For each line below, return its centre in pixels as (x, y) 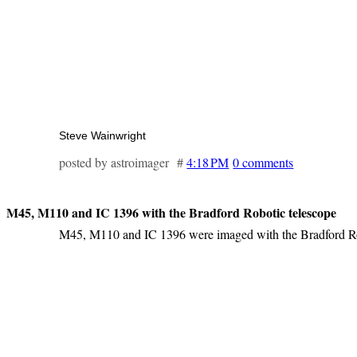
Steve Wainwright (103, 136)
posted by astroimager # (123, 163)
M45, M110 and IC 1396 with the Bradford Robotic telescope (171, 213)
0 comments (263, 163)
